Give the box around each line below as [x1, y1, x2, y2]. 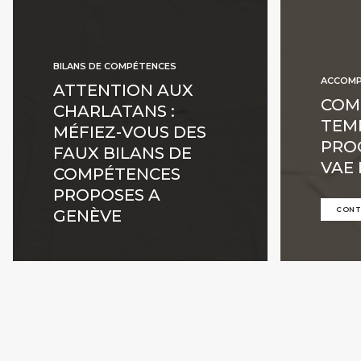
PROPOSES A [53, 185, 160, 205]
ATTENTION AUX [53, 81, 193, 100]
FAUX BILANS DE [53, 143, 192, 163]
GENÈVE [53, 206, 122, 226]
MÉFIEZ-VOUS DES [53, 122, 206, 142]
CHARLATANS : [53, 102, 175, 121]
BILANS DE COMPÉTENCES [53, 60, 176, 72]
